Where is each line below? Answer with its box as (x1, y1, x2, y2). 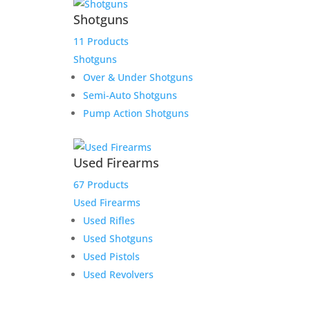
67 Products (73, 178, 129, 191)
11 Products (73, 35, 129, 48)
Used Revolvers (82, 268, 154, 281)
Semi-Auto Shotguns (82, 89, 177, 102)
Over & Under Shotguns (82, 71, 193, 84)
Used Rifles (82, 214, 135, 227)
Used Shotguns (82, 232, 153, 245)
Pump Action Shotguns (82, 107, 189, 120)
